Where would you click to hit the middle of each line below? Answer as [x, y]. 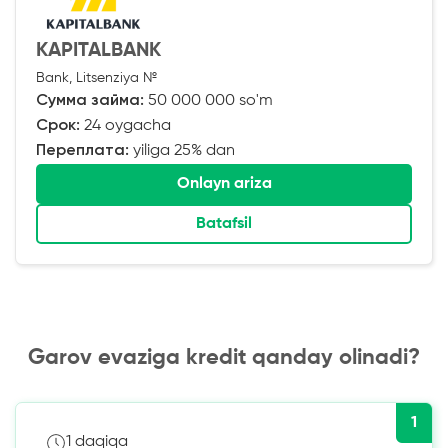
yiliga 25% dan [182, 150]
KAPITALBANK [98, 50]
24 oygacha [125, 125]
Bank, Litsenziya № [96, 77]
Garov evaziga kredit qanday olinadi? [224, 357]
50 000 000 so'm [208, 100]
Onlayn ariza [224, 183]
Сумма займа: [90, 100]
